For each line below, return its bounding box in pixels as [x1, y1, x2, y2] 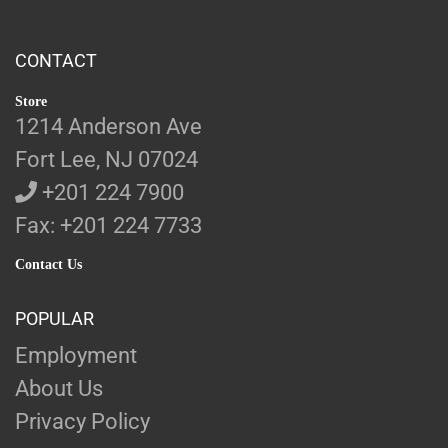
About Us [15, 376, 103, 402]
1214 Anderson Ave [15, 114, 202, 140]
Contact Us [15, 257, 82, 273]
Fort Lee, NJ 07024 [15, 147, 198, 173]
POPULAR [15, 308, 94, 330]
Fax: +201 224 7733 [15, 213, 202, 239]
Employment [15, 343, 137, 369]
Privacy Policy [15, 409, 150, 435]
